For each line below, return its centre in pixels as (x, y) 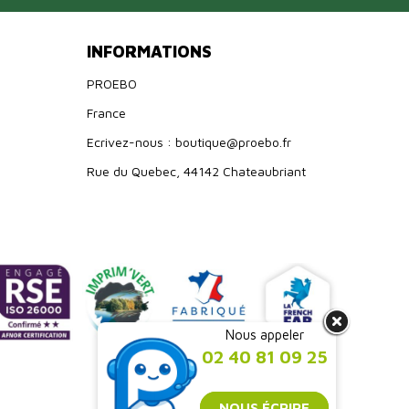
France (106, 112)
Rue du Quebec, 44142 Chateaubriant (196, 171)
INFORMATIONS (149, 51)
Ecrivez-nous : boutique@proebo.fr (189, 142)
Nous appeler (264, 335)
